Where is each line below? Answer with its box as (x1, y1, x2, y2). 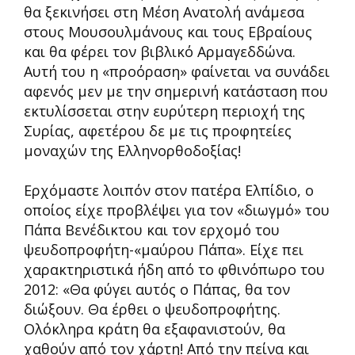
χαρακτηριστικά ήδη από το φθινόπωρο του (24, 260, 325, 279)
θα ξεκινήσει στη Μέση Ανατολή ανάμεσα (24, 2, 304, 21)
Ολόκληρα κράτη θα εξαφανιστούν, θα (24, 319, 285, 338)
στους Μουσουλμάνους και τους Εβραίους (24, 22, 312, 41)
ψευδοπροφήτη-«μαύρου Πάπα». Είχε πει (24, 240, 303, 259)
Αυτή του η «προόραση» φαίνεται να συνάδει (24, 62, 330, 81)
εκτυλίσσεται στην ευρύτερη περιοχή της (24, 101, 305, 120)
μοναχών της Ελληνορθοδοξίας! (24, 141, 241, 160)
